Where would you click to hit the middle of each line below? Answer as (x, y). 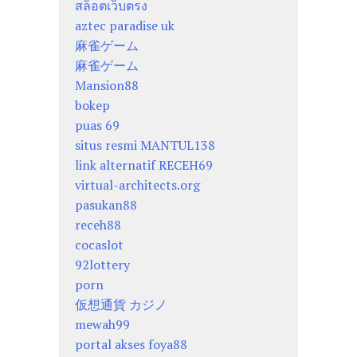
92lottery (102, 265)
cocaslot (99, 245)
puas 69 (97, 126)
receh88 (98, 225)
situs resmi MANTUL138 (145, 145)
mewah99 (102, 325)
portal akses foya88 (131, 345)
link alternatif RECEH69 (144, 165)
